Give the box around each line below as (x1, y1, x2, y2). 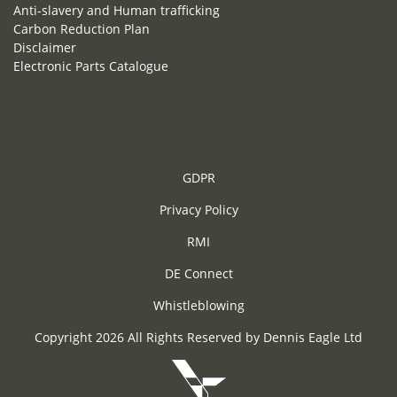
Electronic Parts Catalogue (13, 58, 168, 75)
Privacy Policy (159, 201, 238, 219)
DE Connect (164, 265, 233, 283)
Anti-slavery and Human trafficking (13, 2, 220, 19)
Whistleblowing (152, 297, 245, 315)
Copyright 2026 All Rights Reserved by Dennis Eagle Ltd (35, 329, 362, 346)
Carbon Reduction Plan (13, 20, 150, 38)
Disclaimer (13, 39, 76, 57)
